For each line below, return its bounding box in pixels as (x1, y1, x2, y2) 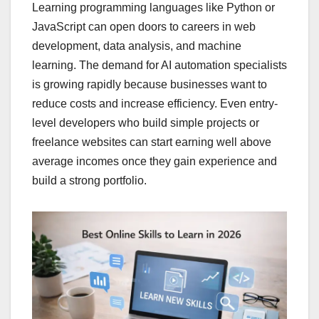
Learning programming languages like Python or (32, 1, 275, 14)
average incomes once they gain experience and (32, 155, 277, 168)
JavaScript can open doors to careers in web (32, 21, 256, 33)
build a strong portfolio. (32, 174, 147, 187)
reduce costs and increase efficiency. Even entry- (32, 98, 278, 110)
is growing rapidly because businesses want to (32, 78, 267, 91)
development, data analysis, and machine (32, 40, 241, 53)
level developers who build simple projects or (32, 117, 259, 130)
